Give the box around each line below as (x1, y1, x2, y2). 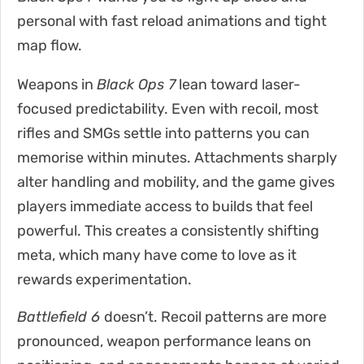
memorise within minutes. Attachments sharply (17, 148, 337, 167)
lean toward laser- (175, 75, 301, 93)
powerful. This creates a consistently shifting (17, 221, 319, 240)
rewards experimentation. (17, 270, 192, 288)
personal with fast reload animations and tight (17, 11, 327, 30)
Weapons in (17, 75, 97, 93)
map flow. (17, 36, 82, 54)
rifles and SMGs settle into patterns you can (17, 123, 310, 142)
